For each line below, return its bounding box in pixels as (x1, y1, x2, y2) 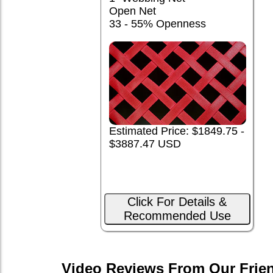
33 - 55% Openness (108, 18, 206, 30)
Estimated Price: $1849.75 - (108, 124, 244, 137)
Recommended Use (123, 209, 231, 223)
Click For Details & (127, 195, 227, 209)
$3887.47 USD (108, 137, 181, 150)
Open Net (108, 5, 156, 18)
